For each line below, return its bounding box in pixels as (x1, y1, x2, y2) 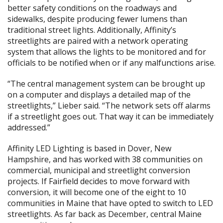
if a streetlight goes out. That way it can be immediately (7, 111, 214, 122)
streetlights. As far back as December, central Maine (7, 209, 202, 220)
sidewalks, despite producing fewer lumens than (7, 13, 187, 24)
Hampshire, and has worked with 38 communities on (7, 154, 203, 165)
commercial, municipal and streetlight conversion (7, 165, 190, 176)
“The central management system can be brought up (7, 78, 205, 89)
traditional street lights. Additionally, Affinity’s (7, 24, 176, 35)
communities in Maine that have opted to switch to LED (7, 198, 213, 209)
